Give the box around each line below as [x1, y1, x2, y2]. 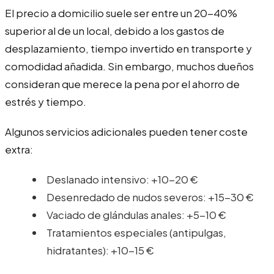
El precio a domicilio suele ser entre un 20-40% [5, 6, 237, 20]
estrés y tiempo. [5, 94, 86, 108]
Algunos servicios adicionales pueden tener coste [5, 124, 248, 138]
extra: [5, 142, 33, 156]
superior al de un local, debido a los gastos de [5, 23, 224, 37]
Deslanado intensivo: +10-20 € [46, 172, 198, 186]
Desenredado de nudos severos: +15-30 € [46, 190, 254, 204]
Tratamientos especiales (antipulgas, [46, 225, 226, 239]
